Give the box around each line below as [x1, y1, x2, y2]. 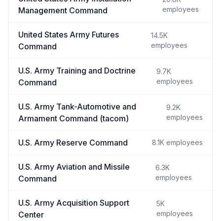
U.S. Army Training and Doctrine [18, 66, 136, 75]
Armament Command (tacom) [18, 113, 129, 123]
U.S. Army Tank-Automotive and [18, 102, 136, 111]
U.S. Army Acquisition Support [18, 198, 129, 208]
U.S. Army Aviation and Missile [18, 162, 130, 172]
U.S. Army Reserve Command [18, 138, 128, 147]
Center [18, 210, 44, 220]
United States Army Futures [18, 30, 119, 39]
